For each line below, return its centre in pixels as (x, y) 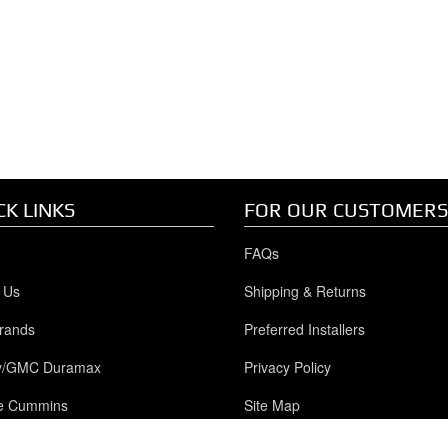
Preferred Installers (304, 328)
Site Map (271, 404)
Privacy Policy (287, 366)
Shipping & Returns (304, 290)
